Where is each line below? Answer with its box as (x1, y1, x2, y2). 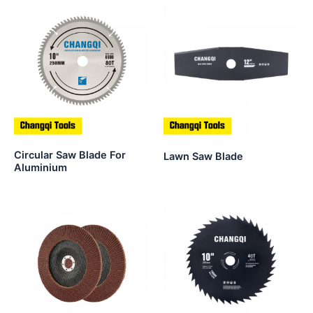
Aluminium (14, 161, 67, 174)
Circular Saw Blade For (14, 148, 126, 161)
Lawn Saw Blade (163, 150, 243, 163)
